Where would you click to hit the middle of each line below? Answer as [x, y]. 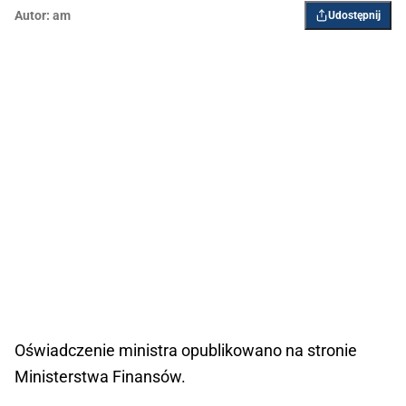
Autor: [32, 16]
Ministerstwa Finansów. [100, 377]
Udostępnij [354, 16]
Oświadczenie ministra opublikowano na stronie [186, 351]
